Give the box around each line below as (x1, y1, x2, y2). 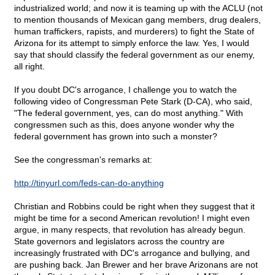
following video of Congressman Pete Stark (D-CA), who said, (14, 96, 252, 107)
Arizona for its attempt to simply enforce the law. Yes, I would (14, 38, 249, 48)
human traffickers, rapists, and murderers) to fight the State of (14, 26, 254, 37)
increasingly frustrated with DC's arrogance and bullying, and (14, 248, 250, 258)
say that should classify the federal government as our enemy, (14, 50, 255, 60)
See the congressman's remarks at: (14, 155, 152, 165)
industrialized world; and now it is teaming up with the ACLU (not (14, 3, 263, 14)
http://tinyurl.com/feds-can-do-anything (14, 178, 164, 188)
